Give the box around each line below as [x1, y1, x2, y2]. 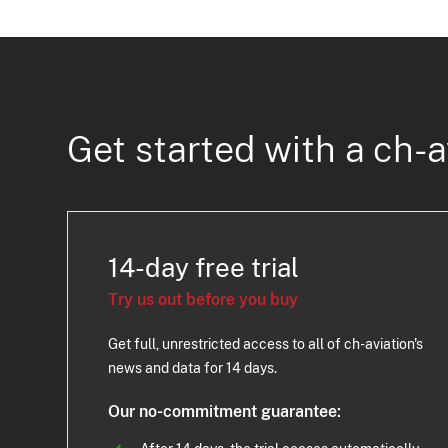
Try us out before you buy [108, 289, 299, 309]
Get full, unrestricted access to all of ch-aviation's [108, 335, 424, 352]
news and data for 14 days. [108, 359, 278, 376]
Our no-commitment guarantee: [108, 401, 342, 421]
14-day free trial [108, 251, 300, 283]
